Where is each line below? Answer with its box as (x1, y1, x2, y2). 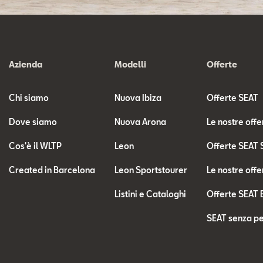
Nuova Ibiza (114, 93, 162, 103)
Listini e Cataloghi (114, 189, 187, 199)
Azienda (9, 59, 42, 69)
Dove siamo (9, 117, 57, 127)
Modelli (114, 59, 147, 69)
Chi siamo (9, 93, 49, 103)
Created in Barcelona (9, 165, 95, 175)
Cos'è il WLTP (9, 141, 62, 151)
